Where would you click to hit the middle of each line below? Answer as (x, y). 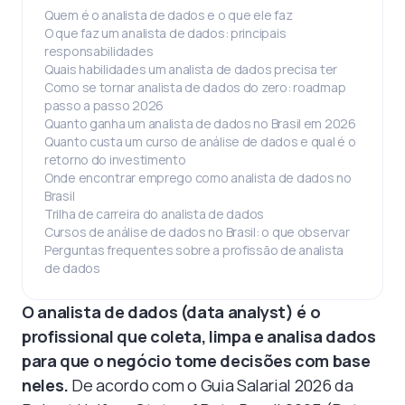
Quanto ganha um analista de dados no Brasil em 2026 (200, 123)
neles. (45, 385)
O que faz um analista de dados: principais (165, 33)
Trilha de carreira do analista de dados (155, 214)
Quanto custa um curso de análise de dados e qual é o (200, 141)
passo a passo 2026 (104, 105)
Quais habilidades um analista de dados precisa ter (191, 69)
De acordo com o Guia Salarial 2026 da (211, 385)
